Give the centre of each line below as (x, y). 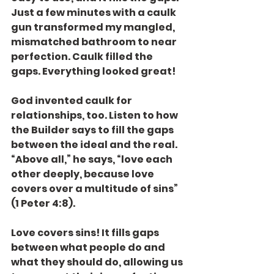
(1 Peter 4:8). (43, 203)
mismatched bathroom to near (95, 42)
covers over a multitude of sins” (95, 189)
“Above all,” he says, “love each (93, 159)
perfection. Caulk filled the (83, 57)
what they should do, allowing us (98, 262)
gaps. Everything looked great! (93, 71)
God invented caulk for (72, 101)
